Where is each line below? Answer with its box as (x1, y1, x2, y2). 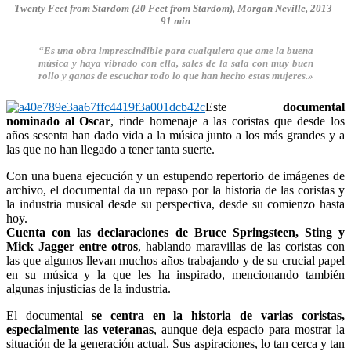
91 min (161, 15, 190, 27)
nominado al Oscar (6, 114, 111, 128)
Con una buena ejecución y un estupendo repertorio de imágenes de (6, 168, 345, 183)
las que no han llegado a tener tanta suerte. (6, 142, 215, 156)
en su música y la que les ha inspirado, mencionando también (6, 267, 345, 281)
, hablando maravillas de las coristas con (138, 239, 345, 253)
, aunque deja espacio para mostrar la (154, 322, 345, 336)
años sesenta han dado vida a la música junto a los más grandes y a (6, 128, 345, 142)
